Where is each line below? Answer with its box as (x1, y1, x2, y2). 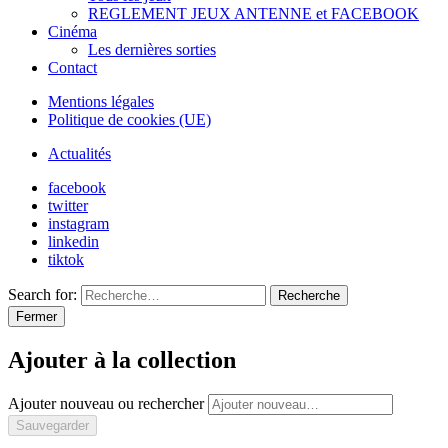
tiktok (48, 250, 84, 268)
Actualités (48, 144, 111, 162)
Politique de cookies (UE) (48, 110, 211, 128)
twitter (48, 196, 88, 214)
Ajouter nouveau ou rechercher (8, 394, 208, 412)
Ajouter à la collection (8, 346, 236, 373)
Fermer (16, 308, 57, 324)
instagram (48, 214, 109, 232)
